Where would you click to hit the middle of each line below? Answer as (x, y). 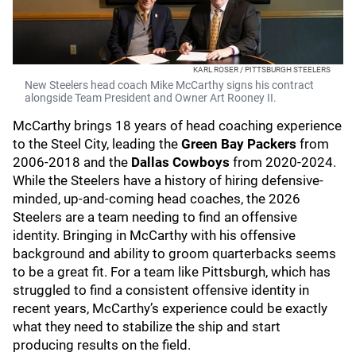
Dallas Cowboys (180, 162)
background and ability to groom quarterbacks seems (174, 253)
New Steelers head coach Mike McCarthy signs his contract (169, 85)
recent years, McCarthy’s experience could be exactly (170, 308)
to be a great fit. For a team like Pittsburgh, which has (172, 272)
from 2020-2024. (283, 162)
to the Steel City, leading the (97, 144)
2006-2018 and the (72, 162)
